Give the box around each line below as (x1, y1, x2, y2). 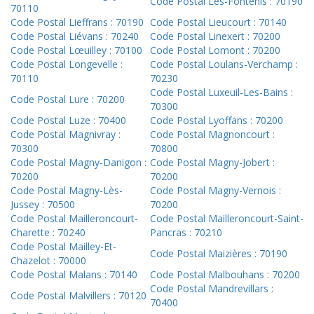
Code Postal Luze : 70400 (11, 114, 126, 128)
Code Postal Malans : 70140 (11, 268, 137, 282)
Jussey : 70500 (11, 198, 75, 212)
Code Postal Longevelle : (11, 57, 123, 71)
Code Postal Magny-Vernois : (150, 184, 281, 198)
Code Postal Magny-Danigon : (11, 156, 146, 170)
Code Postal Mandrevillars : (150, 282, 273, 296)
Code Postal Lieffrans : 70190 (11, 15, 144, 29)
